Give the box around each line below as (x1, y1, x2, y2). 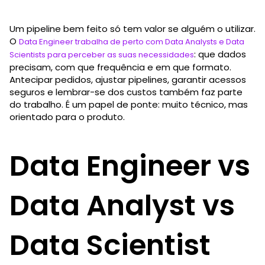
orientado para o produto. (9, 110, 125, 123)
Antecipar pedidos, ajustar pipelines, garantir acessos (9, 73, 246, 86)
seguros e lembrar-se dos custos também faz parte (9, 85, 243, 98)
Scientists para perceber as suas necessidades (9, 49, 194, 60)
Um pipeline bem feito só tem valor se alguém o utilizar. (9, 22, 256, 35)
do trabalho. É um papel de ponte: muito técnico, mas (9, 98, 248, 111)
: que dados (194, 47, 246, 60)
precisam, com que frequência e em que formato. (9, 60, 231, 73)
